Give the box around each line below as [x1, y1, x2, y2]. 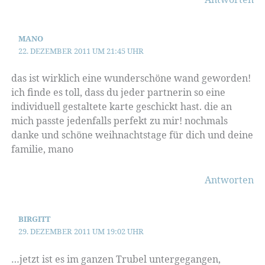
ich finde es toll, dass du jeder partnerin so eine [11, 86, 225, 99]
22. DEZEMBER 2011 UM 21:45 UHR [18, 45, 144, 56]
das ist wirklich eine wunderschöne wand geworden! [11, 72, 251, 85]
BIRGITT [18, 214, 51, 225]
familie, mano [11, 143, 73, 156]
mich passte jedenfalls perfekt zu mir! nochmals [11, 114, 228, 128]
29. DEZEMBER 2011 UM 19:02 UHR [18, 226, 144, 237]
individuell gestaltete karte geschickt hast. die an [11, 100, 232, 114]
